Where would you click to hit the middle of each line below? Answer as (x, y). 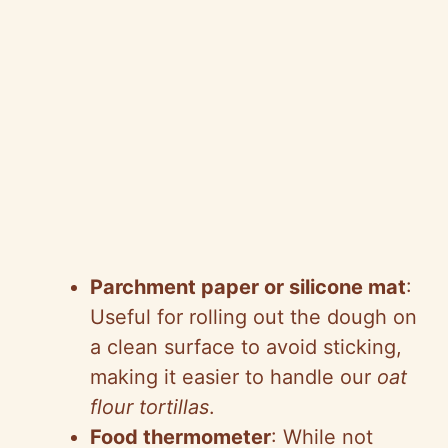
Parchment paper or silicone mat (248, 287)
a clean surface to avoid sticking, (246, 347)
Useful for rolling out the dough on (253, 317)
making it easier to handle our (233, 377)
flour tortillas (149, 407)
